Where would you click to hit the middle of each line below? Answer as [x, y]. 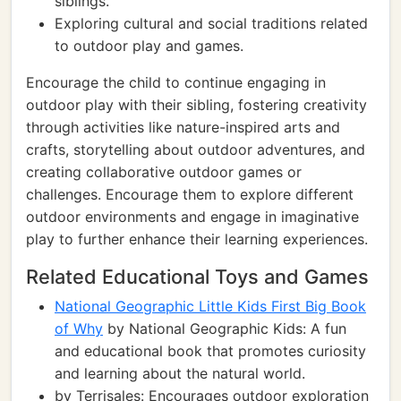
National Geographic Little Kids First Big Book [210, 306]
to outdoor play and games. [149, 46]
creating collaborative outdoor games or [164, 172]
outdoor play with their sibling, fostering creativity [196, 105]
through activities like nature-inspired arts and [183, 127]
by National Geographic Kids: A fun [225, 328]
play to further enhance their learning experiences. [197, 239]
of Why [79, 328]
